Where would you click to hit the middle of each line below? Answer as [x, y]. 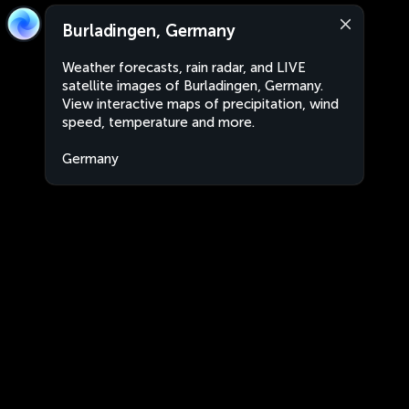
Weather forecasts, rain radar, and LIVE [184, 68]
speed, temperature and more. [158, 122]
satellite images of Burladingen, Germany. [193, 86]
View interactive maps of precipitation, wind [200, 104]
